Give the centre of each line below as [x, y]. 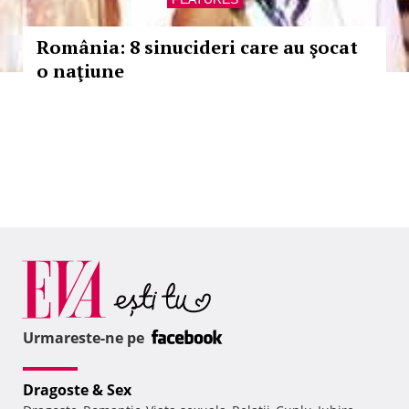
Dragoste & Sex [77, 390]
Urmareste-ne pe [85, 338]
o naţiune [80, 71]
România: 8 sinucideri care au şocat [197, 47]
